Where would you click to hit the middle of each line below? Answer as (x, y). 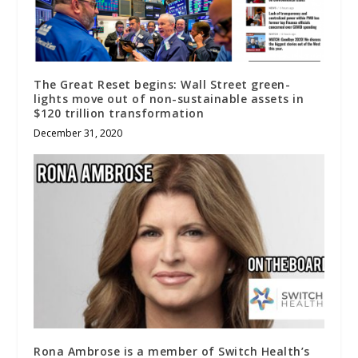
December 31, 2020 (78, 133)
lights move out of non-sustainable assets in (169, 99)
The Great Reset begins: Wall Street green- (162, 85)
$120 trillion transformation (119, 113)
